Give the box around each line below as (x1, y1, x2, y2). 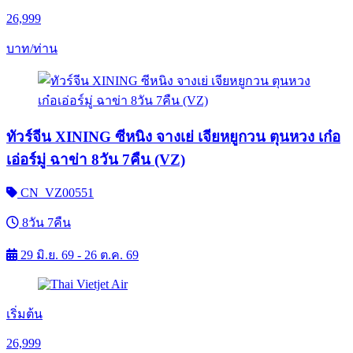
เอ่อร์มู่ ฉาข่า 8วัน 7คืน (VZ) (6, 150, 185, 168)
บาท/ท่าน (6, 42, 58, 56)
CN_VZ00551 (20, 185, 94, 199)
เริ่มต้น (6, 307, 43, 321)
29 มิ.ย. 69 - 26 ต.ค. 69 (20, 247, 139, 262)
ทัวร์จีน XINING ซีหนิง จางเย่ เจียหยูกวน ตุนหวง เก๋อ (6, 128, 340, 145)
